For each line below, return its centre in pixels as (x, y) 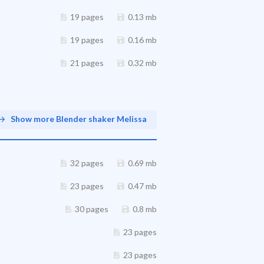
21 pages (87, 63)
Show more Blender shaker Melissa (79, 119)
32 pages (87, 163)
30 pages (92, 209)
